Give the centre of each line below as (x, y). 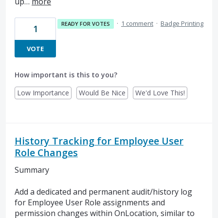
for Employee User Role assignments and (90, 202)
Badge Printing (182, 24)
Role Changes (46, 153)
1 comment (137, 24)
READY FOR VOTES (85, 24)
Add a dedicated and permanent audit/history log (103, 191)
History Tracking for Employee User (99, 141)
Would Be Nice (102, 93)
